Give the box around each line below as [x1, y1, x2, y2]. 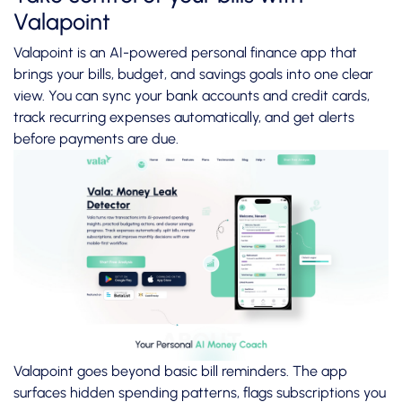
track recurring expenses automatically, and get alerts [13, 109, 354, 127]
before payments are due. [13, 130, 179, 148]
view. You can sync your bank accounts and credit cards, [13, 87, 370, 105]
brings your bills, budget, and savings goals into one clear [13, 66, 373, 83]
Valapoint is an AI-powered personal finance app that [13, 44, 357, 62]
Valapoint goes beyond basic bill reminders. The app [13, 363, 347, 380]
